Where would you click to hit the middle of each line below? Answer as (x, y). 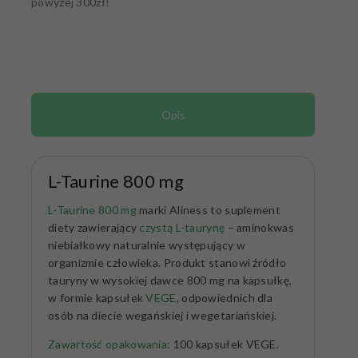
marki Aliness (172, 210)
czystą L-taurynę (182, 228)
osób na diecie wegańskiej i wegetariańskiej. (163, 316)
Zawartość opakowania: (109, 344)
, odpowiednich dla (225, 298)
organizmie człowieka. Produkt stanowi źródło (167, 263)
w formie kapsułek (97, 298)
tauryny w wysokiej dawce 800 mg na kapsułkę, (170, 280)
